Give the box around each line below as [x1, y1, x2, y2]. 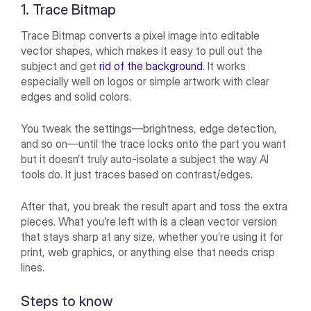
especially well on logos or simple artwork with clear [21, 74, 270, 89]
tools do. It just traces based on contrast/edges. [21, 167, 253, 182]
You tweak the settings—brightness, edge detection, [21, 121, 278, 136]
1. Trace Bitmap [21, 1, 120, 19]
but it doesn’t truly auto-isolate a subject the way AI [21, 152, 269, 167]
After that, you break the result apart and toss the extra [21, 199, 288, 214]
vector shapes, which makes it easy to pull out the [21, 44, 263, 58]
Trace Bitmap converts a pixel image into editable [21, 28, 260, 43]
